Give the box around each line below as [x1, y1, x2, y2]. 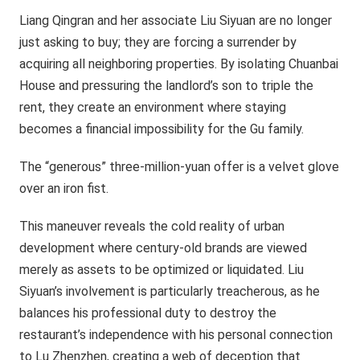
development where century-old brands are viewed [19, 239, 308, 256]
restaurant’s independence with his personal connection [19, 326, 333, 342]
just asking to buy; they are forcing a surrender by [19, 34, 297, 50]
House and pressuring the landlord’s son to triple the [19, 77, 314, 93]
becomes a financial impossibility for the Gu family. [19, 121, 305, 137]
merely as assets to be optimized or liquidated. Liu [19, 261, 305, 277]
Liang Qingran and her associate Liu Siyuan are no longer [19, 12, 333, 28]
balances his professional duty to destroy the [19, 305, 277, 321]
